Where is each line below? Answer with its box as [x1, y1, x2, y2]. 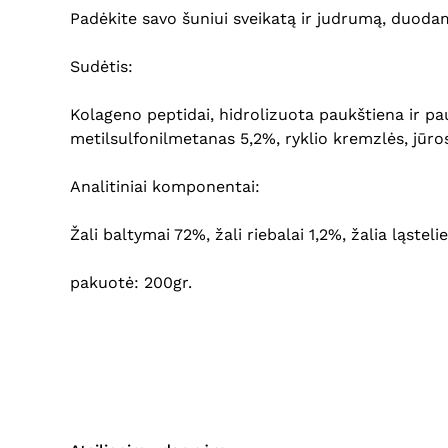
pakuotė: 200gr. [70, 273, 192, 292]
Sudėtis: [70, 57, 133, 76]
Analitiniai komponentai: [70, 177, 260, 196]
